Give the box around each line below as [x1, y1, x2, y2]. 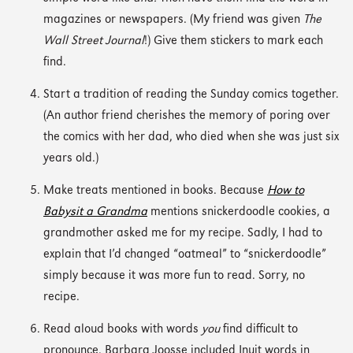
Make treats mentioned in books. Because [43, 184, 267, 197]
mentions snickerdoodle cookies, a [147, 206, 330, 218]
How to [267, 184, 304, 197]
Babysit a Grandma [43, 206, 147, 218]
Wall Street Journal [43, 35, 144, 47]
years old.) [43, 152, 98, 165]
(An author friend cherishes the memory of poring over [43, 110, 330, 122]
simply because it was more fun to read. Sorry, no [43, 269, 305, 282]
